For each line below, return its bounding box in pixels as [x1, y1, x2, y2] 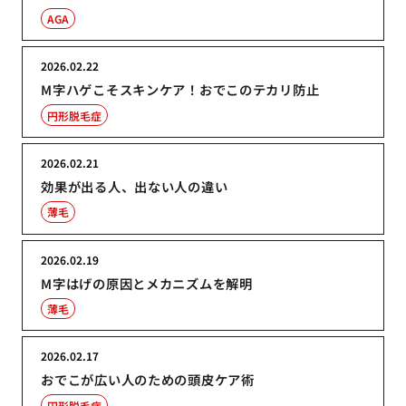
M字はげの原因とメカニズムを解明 [41, 273, 253, 293]
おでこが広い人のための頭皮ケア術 [41, 370, 255, 390]
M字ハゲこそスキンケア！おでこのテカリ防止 [41, 80, 320, 100]
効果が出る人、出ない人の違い [41, 176, 228, 196]
